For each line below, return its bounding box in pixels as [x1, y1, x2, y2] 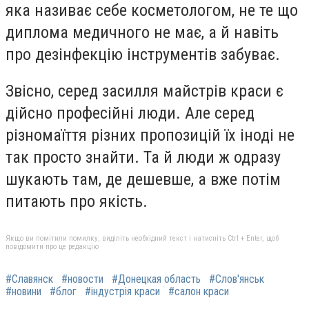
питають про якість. [6, 192, 148, 212]
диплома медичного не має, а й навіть [6, 22, 279, 42]
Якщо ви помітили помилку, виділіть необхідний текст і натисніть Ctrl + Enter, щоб [6, 233, 279, 243]
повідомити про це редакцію [6, 241, 99, 251]
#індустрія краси [85, 284, 160, 298]
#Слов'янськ [209, 272, 264, 286]
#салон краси [168, 284, 229, 298]
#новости [61, 272, 103, 286]
